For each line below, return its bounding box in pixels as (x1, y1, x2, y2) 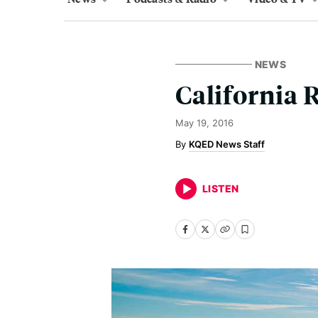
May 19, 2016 (175, 117, 234, 128)
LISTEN (202, 182, 239, 194)
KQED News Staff (189, 138, 265, 150)
